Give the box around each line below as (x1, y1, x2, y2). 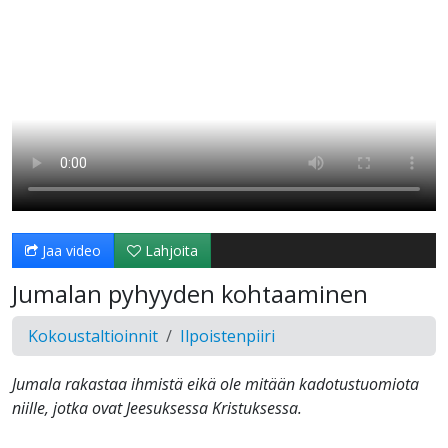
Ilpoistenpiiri (180, 325, 275, 348)
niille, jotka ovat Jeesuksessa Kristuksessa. (12, 397, 302, 420)
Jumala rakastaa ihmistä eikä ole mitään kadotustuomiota (12, 373, 419, 396)
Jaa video (38, 241, 101, 261)
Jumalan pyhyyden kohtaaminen (12, 278, 368, 311)
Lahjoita (141, 241, 198, 261)
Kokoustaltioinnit (28, 325, 158, 348)
